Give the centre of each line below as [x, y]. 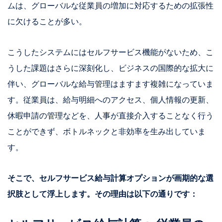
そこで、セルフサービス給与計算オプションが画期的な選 [111, 179]
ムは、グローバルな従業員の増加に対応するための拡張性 [111, 6]
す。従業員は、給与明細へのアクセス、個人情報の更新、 [111, 100]
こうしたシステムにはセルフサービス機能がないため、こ [111, 53]
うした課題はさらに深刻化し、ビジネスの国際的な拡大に [111, 69]
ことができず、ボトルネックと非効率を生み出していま [107, 132]
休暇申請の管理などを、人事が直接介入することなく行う [111, 116]
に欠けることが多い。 [47, 22]
